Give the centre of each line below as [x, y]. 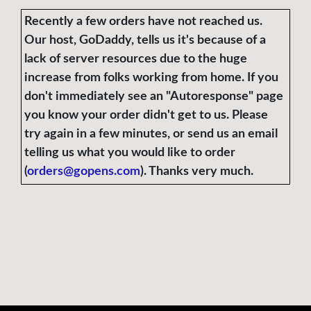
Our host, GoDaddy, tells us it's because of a [145, 41]
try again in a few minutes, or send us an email [151, 134]
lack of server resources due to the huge [136, 59]
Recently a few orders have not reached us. [143, 22]
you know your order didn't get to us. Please [146, 116]
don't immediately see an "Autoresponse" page [154, 97]
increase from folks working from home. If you [151, 78]
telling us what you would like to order [130, 153]
